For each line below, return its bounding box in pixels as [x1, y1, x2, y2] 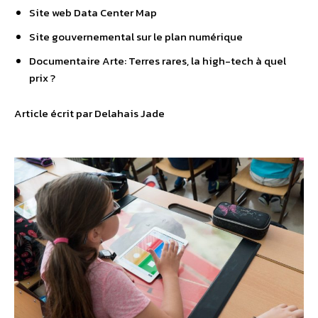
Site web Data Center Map [29, 4, 157, 21]
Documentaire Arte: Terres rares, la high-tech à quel [29, 53, 286, 69]
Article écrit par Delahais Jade [14, 105, 165, 121]
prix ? [29, 70, 55, 86]
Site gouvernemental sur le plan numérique [29, 28, 243, 45]
